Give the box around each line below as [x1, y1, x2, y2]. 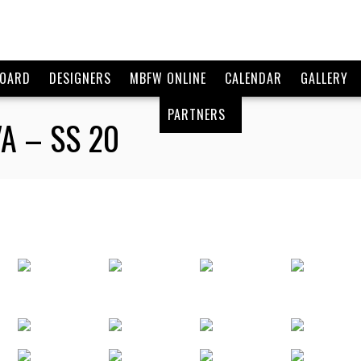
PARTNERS [168, 105, 226, 124]
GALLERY [300, 68, 348, 88]
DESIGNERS [48, 68, 111, 88]
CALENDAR [224, 68, 282, 88]
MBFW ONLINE [129, 68, 206, 88]
